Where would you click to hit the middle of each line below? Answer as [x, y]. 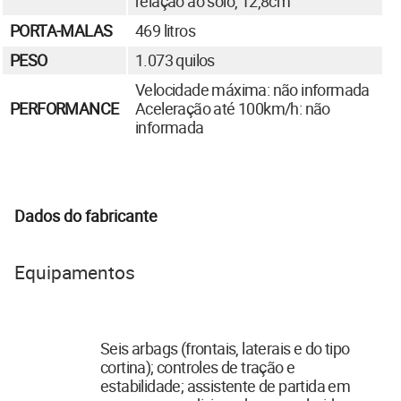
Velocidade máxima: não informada [252, 89]
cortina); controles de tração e [198, 367]
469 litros [165, 30]
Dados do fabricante [86, 215]
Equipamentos [75, 272]
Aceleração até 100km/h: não [233, 108]
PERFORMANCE [64, 108]
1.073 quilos [175, 60]
